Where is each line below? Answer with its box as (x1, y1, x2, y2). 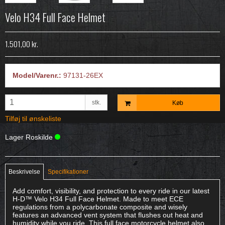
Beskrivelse (9, 168, 41, 175)
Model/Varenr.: (13, 71, 61, 80)
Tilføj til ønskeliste (5, 114, 61, 123)
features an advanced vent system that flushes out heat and (13, 210, 203, 219)
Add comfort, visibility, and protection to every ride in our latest (13, 186, 209, 195)
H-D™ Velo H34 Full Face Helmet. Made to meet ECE (13, 194, 183, 203)
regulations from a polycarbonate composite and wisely (13, 202, 187, 211)
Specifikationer (48, 168, 89, 175)
